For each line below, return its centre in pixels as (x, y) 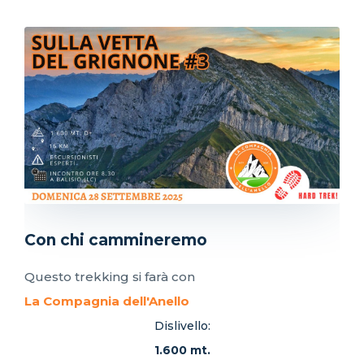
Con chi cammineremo (116, 240)
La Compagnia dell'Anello (107, 301)
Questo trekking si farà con (110, 277)
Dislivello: (182, 326)
